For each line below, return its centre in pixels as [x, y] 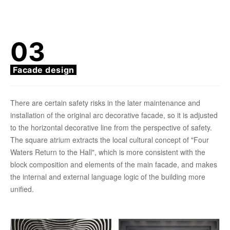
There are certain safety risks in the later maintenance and [105, 102]
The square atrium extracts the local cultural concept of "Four [110, 139]
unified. [22, 189]
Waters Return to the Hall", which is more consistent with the [108, 152]
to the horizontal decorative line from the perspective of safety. [111, 127]
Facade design [44, 70]
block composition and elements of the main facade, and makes [114, 164]
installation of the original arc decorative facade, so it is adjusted [114, 115]
